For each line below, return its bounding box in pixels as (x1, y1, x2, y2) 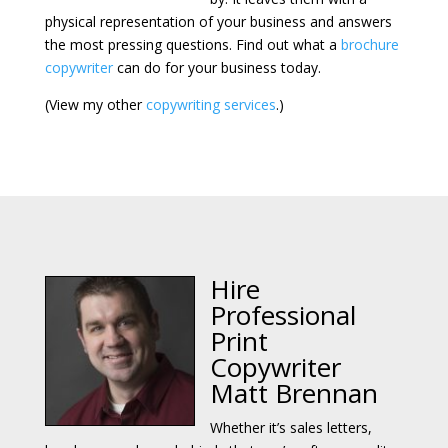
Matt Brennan (209, 374, 378, 411)
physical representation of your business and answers (44, 11, 392, 31)
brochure (340, 34, 399, 54)
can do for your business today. (112, 57, 321, 77)
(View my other (44, 94, 146, 114)
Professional (209, 296, 356, 333)
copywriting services (145, 94, 276, 114)
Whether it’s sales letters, (209, 417, 372, 437)
